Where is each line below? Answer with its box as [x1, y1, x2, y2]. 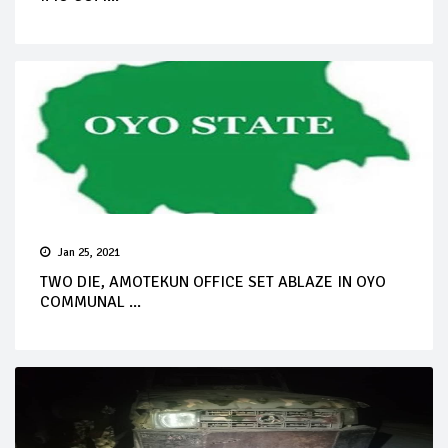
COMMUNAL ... [40, 292, 141, 313]
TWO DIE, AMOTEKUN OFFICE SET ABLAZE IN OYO [40, 272, 386, 293]
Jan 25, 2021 [58, 245, 120, 261]
